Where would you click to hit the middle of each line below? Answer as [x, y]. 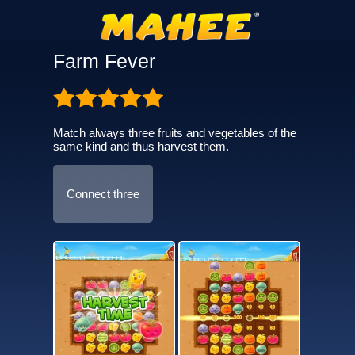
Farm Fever [104, 61]
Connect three [103, 194]
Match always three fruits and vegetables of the [174, 133]
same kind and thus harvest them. [141, 146]
